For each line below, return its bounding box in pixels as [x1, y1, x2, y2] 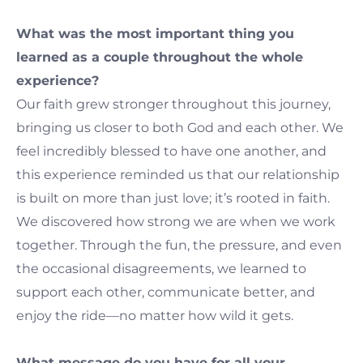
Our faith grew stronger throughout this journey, [16, 96, 331, 112]
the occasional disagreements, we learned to [16, 260, 306, 276]
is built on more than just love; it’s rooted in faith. [16, 190, 330, 206]
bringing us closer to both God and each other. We [16, 119, 344, 135]
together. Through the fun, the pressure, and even [16, 237, 342, 253]
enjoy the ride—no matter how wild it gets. [16, 307, 293, 323]
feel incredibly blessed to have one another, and [16, 143, 327, 159]
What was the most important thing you [16, 25, 294, 41]
